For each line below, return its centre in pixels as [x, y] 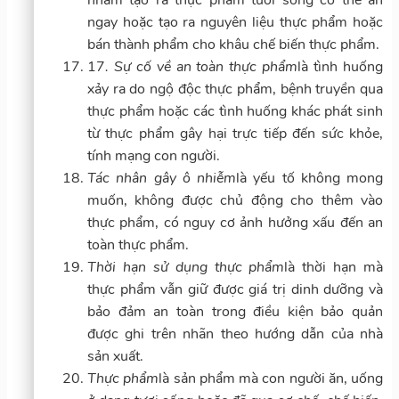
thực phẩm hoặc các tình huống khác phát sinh [235, 111]
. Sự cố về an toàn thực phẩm [202, 66]
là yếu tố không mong [309, 178]
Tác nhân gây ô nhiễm [162, 178]
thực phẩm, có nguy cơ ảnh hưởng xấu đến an [235, 222]
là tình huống [341, 66]
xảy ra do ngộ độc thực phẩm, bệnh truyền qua [235, 89]
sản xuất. [115, 356]
